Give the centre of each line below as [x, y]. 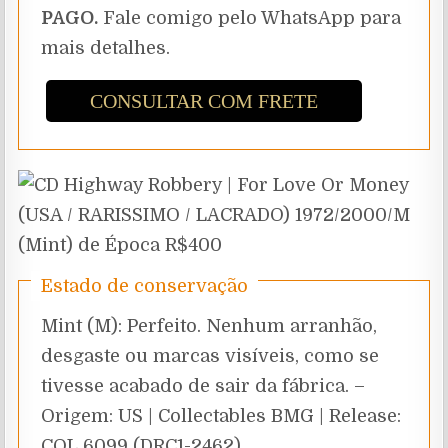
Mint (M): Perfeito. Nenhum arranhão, [209, 326]
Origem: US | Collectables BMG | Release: [221, 416]
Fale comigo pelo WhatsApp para [250, 18]
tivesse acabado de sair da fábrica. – [203, 386]
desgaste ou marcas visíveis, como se [210, 356]
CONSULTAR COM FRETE [204, 101]
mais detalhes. [106, 48]
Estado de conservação [145, 286]
